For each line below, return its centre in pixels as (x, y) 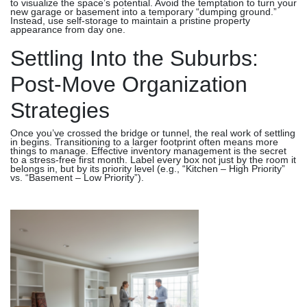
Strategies (60, 110)
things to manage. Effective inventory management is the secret (148, 151)
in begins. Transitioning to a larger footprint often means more (144, 142)
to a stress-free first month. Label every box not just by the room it (153, 160)
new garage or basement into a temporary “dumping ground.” (144, 12)
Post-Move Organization (129, 84)
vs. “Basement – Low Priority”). (77, 178)
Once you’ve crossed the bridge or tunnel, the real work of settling (153, 133)
